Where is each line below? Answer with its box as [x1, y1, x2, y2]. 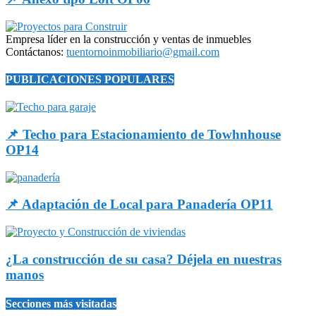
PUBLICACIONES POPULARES [6, 73, 174, 85]
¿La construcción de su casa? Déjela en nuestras [6, 251, 281, 267]
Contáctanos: [6, 45, 66, 58]
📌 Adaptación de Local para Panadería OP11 [6, 197, 273, 212]
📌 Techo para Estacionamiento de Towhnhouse [6, 126, 281, 142]
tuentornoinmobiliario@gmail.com [66, 45, 219, 58]
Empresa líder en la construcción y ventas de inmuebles [6, 32, 251, 45]
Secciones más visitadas [6, 298, 116, 310]
